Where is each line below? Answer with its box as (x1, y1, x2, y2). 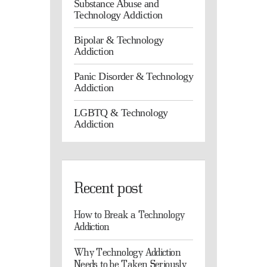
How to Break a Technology (74, 208, 185, 221)
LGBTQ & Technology (74, 106, 168, 119)
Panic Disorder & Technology (74, 70, 193, 82)
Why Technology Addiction (74, 246, 181, 259)
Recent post (74, 178, 142, 196)
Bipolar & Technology (74, 33, 164, 46)
